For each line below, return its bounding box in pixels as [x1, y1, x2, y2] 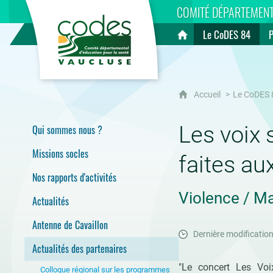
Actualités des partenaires [32, 241, 127, 256]
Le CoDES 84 [203, 27, 251, 42]
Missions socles [32, 146, 88, 161]
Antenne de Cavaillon [32, 218, 108, 232]
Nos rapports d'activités [32, 170, 116, 185]
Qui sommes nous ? [32, 122, 102, 137]
